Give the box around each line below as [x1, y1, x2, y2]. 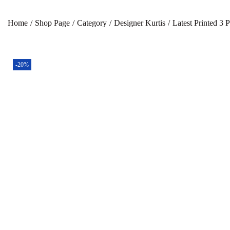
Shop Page [35, 18, 70, 27]
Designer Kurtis [114, 18, 165, 27]
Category [77, 18, 107, 27]
